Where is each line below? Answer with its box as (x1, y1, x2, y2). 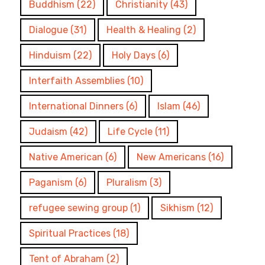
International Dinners (29, 100, 124, 112)
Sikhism (160, 202, 195, 214)
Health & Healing (106, 24, 182, 35)
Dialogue (29, 24, 69, 35)
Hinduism (29, 49, 72, 61)
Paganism (29, 176, 73, 188)
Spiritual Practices (29, 227, 111, 239)
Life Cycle (108, 125, 153, 137)
